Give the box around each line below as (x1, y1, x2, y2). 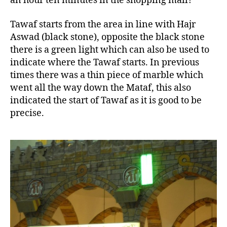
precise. (10, 107, 44, 119)
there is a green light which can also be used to (10, 44, 209, 56)
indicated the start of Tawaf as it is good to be (10, 94, 202, 106)
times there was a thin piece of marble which (10, 69, 203, 81)
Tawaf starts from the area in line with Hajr (10, 18, 196, 30)
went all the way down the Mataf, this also (10, 82, 191, 94)
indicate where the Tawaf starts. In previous (10, 56, 199, 68)
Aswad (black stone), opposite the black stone (10, 31, 205, 43)
